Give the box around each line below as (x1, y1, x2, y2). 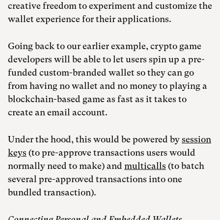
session (182, 134, 211, 145)
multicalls (124, 161, 166, 171)
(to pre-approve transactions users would (27, 147, 195, 158)
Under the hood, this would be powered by (8, 134, 182, 145)
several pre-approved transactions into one (8, 174, 182, 185)
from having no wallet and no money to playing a (8, 81, 207, 91)
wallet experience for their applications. (8, 14, 173, 25)
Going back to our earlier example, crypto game (8, 41, 201, 52)
